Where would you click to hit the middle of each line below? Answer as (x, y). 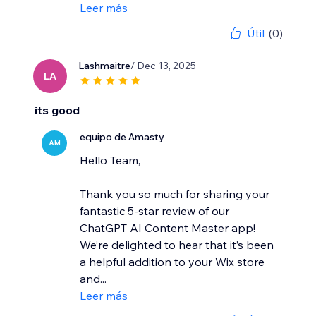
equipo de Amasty (122, 137)
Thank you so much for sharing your (175, 194)
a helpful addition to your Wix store (172, 262)
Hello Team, (110, 160)
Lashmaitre (105, 66)
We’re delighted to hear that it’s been (177, 245)
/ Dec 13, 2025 (164, 66)
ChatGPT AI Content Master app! (168, 228)
